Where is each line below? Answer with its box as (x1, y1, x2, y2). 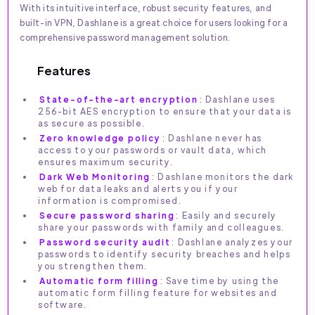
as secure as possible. (38, 117, 146, 129)
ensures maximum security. (38, 156, 174, 168)
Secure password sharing (39, 210, 175, 221)
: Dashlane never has (162, 132, 262, 144)
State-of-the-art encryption (39, 94, 198, 105)
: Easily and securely (176, 210, 278, 221)
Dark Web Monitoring (39, 171, 151, 183)
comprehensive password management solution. (20, 32, 231, 44)
